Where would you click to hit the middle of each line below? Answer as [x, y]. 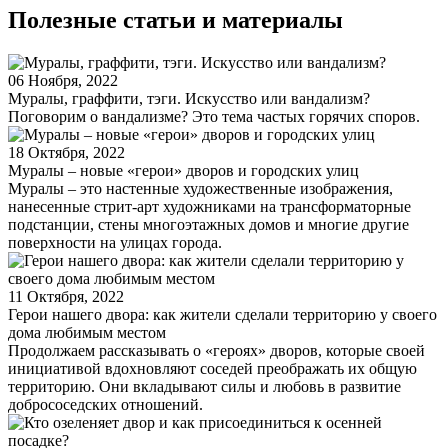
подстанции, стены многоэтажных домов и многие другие [208, 224]
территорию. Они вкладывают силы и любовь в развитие [204, 386]
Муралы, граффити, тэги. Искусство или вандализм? [189, 98]
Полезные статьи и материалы [175, 19]
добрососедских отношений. [105, 404]
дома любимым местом [87, 332]
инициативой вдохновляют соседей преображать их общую [212, 368]
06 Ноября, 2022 [63, 80]
